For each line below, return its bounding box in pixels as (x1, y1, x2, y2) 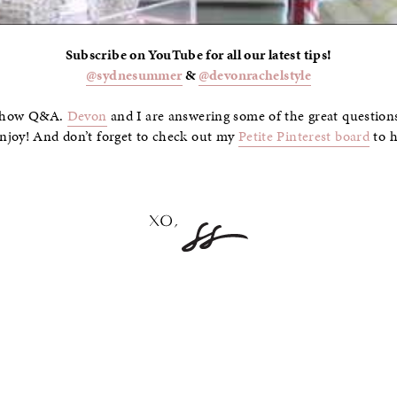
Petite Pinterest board (237, 127, 370, 147)
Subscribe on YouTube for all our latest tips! (65, 44, 332, 65)
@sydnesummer (86, 65, 183, 85)
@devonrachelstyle (198, 65, 311, 85)
